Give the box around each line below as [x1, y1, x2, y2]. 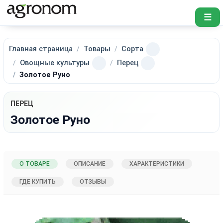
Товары [84, 44, 111, 53]
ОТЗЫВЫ [80, 178, 107, 185]
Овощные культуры [20, 58, 90, 67]
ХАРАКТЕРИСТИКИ [129, 160, 185, 167]
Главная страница [9, 44, 73, 53]
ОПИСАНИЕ [74, 160, 106, 167]
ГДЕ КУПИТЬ [19, 178, 56, 185]
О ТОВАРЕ [19, 160, 50, 167]
